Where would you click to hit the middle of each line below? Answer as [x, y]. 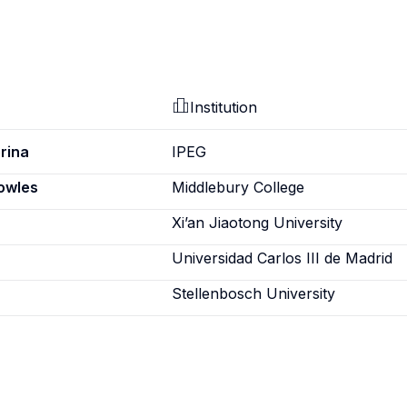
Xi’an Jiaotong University [258, 223]
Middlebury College [238, 187]
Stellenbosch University [254, 293]
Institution [224, 107]
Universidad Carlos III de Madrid [283, 258]
